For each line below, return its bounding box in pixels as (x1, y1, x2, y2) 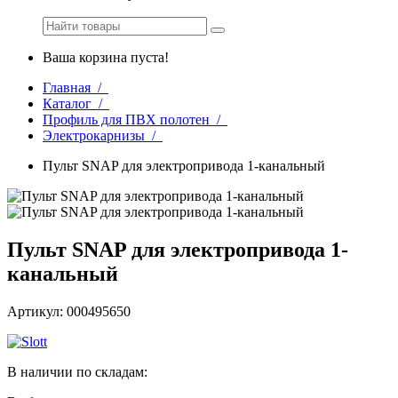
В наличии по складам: (7, 363, 147, 379)
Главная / (43, 80, 108, 96)
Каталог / (43, 96, 109, 112)
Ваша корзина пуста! (43, 50, 169, 66)
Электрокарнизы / (43, 128, 163, 144)
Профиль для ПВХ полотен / (43, 112, 227, 128)
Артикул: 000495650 (7, 303, 131, 319)
